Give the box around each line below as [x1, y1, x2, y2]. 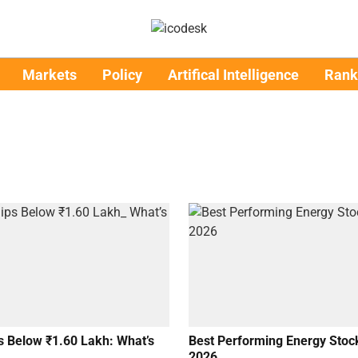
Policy [101, 66, 142, 83]
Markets [22, 66, 77, 83]
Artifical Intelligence [167, 66, 299, 83]
